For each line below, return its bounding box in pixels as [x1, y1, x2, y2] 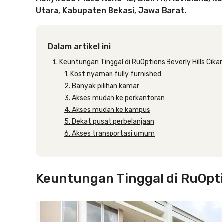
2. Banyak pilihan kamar [64, 82, 139, 90]
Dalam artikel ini [48, 42, 111, 51]
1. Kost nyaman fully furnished [64, 70, 161, 78]
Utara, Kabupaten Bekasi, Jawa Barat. [36, 6, 186, 15]
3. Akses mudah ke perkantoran [64, 94, 165, 102]
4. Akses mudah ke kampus [64, 106, 150, 114]
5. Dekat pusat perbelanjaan [64, 117, 154, 126]
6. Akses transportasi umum [64, 129, 155, 138]
